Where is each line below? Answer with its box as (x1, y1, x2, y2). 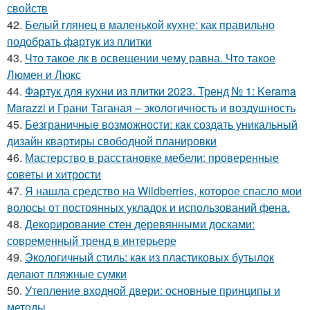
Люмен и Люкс (7, 66, 81, 82)
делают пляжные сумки (7, 266, 127, 282)
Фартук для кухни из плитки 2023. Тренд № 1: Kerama (25, 83, 296, 99)
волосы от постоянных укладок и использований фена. (7, 199, 290, 215)
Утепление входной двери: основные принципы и (25, 282, 280, 298)
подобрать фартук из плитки (7, 33, 152, 49)
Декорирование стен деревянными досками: (25, 216, 255, 232)
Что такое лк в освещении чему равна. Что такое (25, 50, 275, 66)
